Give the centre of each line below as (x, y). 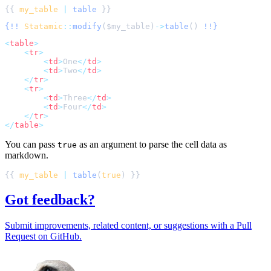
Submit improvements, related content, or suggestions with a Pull (128, 225)
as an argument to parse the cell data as (152, 145)
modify (87, 27)
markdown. (27, 155)
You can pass (31, 145)
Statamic (44, 27)
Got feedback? (50, 200)
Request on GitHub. (43, 236)
